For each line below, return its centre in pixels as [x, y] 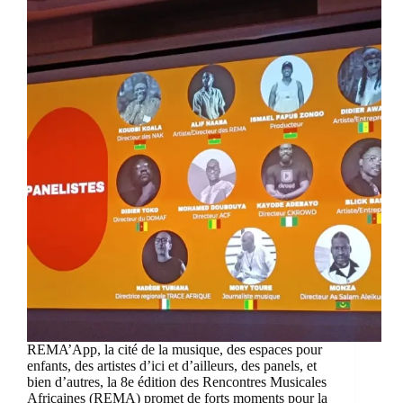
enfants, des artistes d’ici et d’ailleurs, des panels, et [172, 366]
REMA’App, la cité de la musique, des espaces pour [175, 350]
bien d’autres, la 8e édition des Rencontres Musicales [177, 382]
